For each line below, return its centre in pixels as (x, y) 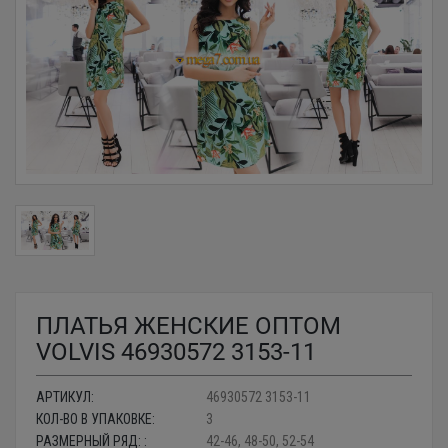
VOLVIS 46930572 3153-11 (176, 351)
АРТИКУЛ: (65, 396)
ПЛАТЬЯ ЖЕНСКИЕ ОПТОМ (188, 325)
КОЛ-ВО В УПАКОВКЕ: (95, 418)
